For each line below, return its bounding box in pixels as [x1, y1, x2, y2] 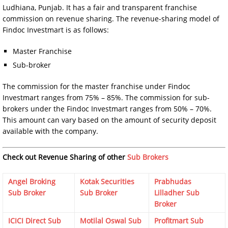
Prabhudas [154, 176, 191, 186]
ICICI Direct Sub [8, 215, 61, 225]
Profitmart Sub [154, 215, 204, 225]
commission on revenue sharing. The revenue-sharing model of [3, 13, 219, 23]
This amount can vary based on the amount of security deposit [3, 115, 216, 125]
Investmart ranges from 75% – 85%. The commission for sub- [3, 92, 210, 102]
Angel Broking [8, 176, 55, 186]
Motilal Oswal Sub [80, 215, 141, 225]
